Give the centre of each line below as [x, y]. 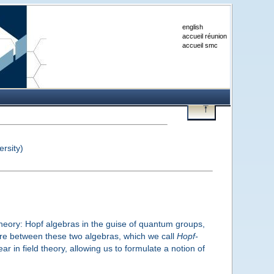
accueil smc [200, 45]
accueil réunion [204, 36]
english [192, 27]
